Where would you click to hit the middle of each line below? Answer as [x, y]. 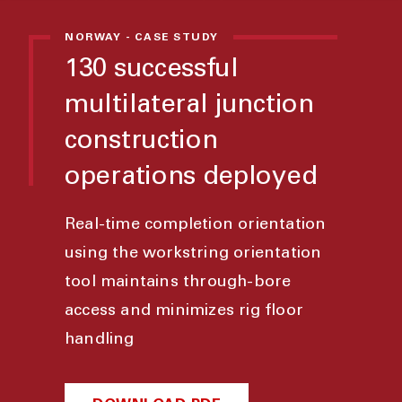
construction [141, 142]
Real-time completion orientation [196, 225]
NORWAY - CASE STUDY [142, 38]
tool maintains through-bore [178, 283]
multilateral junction [189, 106]
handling [100, 340]
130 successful [152, 70]
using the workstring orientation [193, 254]
